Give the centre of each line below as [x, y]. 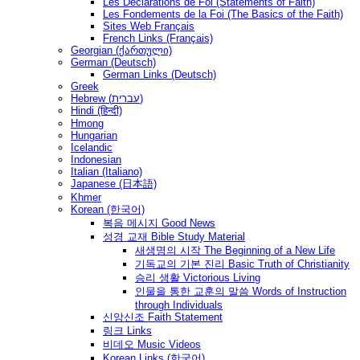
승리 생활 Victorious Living [198, 278]
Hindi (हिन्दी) [96, 111]
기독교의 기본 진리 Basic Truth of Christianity [242, 264]
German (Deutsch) [113, 63]
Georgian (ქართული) [121, 51]
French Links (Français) [158, 39]
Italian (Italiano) [106, 172]
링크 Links [127, 331]
